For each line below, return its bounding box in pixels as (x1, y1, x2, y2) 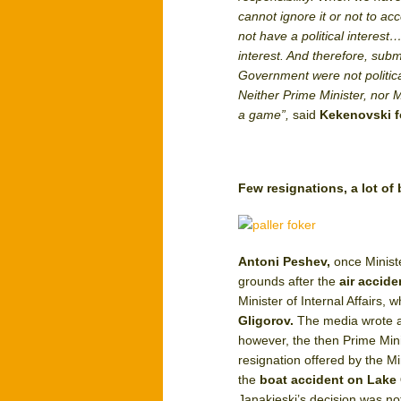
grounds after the (238, 274, 340, 288)
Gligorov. (238, 313, 298, 328)
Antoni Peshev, (238, 254, 335, 269)
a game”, (238, 107, 294, 122)
